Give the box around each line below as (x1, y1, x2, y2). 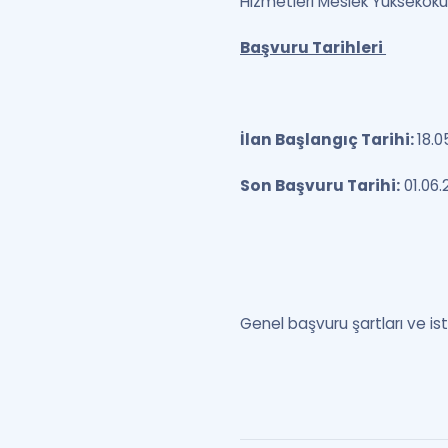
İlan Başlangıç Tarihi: (240, 129, 418, 150)
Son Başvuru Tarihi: (240, 175, 401, 196)
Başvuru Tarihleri (240, 37, 387, 58)
